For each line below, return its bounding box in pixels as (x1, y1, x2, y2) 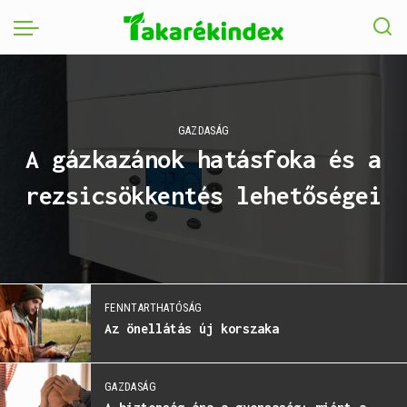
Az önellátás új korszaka (104, 321, 279, 336)
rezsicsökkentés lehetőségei (25, 180, 382, 210)
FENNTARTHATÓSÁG (104, 302, 203, 314)
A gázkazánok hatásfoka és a (25, 144, 382, 174)
